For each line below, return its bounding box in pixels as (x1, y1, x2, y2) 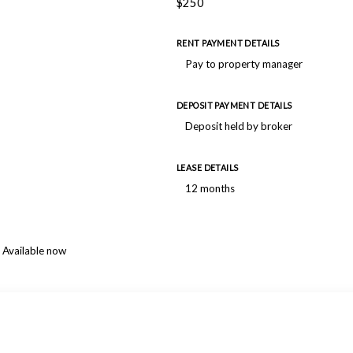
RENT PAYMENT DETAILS (176, 39, 280, 48)
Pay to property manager (185, 58, 303, 70)
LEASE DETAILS (176, 163, 239, 173)
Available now (2, 244, 66, 257)
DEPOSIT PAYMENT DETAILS (176, 101, 292, 110)
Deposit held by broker (185, 120, 292, 132)
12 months (185, 182, 235, 195)
